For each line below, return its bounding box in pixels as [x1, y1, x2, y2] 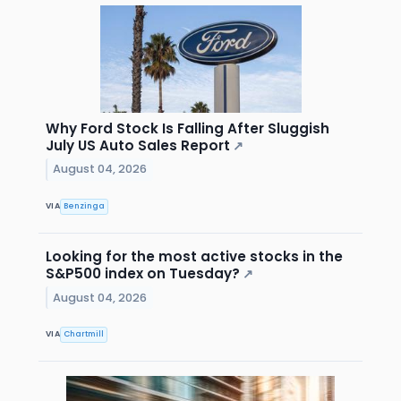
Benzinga [64, 200, 106, 212]
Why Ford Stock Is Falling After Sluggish [46, 118, 329, 138]
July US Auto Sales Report [46, 135, 230, 155]
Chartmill [64, 328, 105, 340]
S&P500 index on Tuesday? [46, 263, 240, 283]
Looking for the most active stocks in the [46, 246, 343, 266]
